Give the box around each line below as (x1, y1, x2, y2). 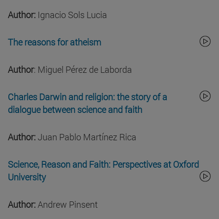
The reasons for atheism (8, 36, 101, 48)
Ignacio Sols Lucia (38, 9, 107, 21)
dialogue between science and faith (8, 104, 142, 116)
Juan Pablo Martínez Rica (36, 131, 136, 143)
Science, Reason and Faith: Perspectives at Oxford (8, 158, 199, 171)
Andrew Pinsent (36, 198, 98, 211)
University (8, 171, 46, 183)
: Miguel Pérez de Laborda (34, 64, 132, 76)
